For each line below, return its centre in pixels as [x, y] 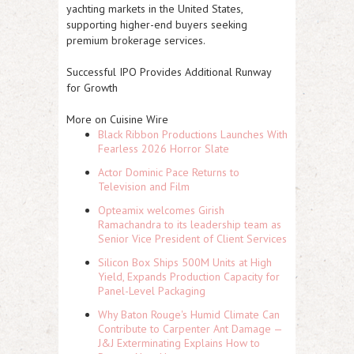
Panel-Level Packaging [152, 291]
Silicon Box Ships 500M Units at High [185, 263]
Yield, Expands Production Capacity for [189, 277]
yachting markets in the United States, [154, 9]
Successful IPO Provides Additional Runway [169, 72]
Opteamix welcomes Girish [161, 211]
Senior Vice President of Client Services [192, 239]
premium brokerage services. [136, 41]
